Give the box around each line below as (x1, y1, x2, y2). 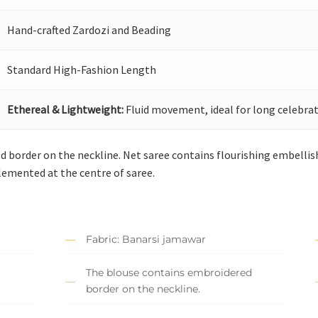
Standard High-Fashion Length (7, 62, 157, 77)
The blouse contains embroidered (86, 266, 252, 280)
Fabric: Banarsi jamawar (86, 233, 206, 246)
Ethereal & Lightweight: (7, 102, 124, 117)
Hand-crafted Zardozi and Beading (7, 23, 172, 38)
